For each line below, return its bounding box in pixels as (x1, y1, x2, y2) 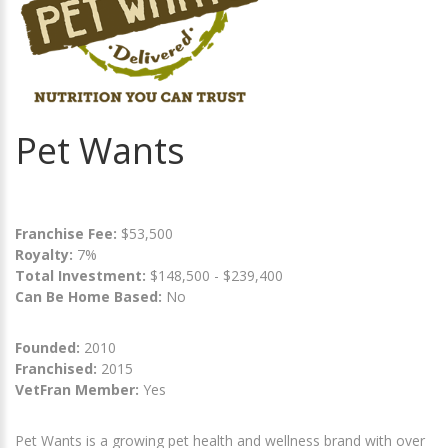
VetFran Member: (15, 379, 139, 399)
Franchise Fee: (15, 223, 121, 243)
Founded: (15, 337, 80, 357)
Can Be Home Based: (15, 286, 162, 306)
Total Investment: (15, 265, 150, 285)
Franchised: (15, 358, 97, 378)
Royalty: (15, 244, 73, 264)
